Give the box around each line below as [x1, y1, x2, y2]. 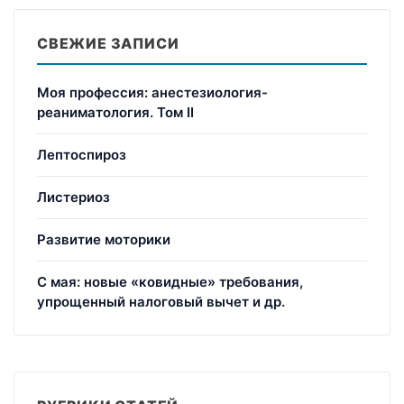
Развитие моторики [37, 230, 170, 248]
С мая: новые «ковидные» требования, [37, 272, 303, 290]
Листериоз [37, 188, 110, 206]
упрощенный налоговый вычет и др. [37, 292, 285, 310]
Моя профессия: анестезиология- [37, 83, 268, 101]
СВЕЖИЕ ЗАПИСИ [37, 33, 179, 52]
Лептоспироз [37, 145, 126, 163]
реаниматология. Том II [37, 103, 194, 121]
